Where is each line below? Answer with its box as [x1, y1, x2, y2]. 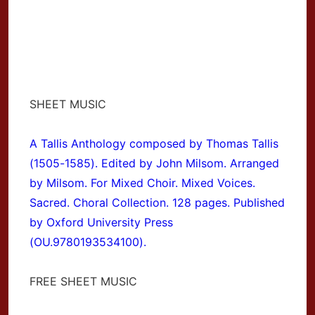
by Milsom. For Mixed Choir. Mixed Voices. [30, 175, 255, 190]
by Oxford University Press [30, 214, 173, 229]
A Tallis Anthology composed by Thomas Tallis [30, 136, 278, 150]
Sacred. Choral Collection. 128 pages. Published [30, 195, 285, 210]
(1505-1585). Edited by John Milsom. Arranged [30, 155, 279, 170]
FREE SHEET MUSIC [30, 274, 137, 288]
